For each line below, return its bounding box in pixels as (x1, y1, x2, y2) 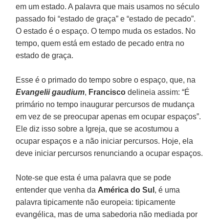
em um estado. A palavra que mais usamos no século (16, 2, 200, 11)
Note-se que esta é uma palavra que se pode (16, 173, 172, 182)
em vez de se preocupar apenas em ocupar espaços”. (16, 112, 201, 121)
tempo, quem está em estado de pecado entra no (16, 39, 185, 47)
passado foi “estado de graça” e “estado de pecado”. (16, 14, 196, 23)
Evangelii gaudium (16, 88, 85, 96)
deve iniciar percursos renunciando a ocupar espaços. (16, 149, 203, 157)
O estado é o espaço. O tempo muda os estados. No (16, 26, 196, 35)
